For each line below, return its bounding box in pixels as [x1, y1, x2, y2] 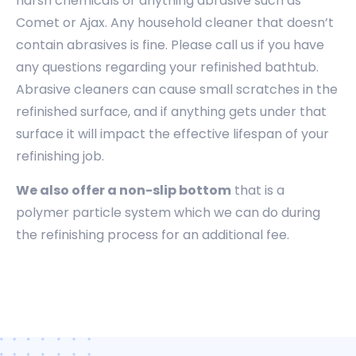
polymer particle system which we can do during [16, 203, 320, 222]
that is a [231, 180, 284, 199]
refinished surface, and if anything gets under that [16, 103, 327, 122]
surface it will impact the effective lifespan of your [16, 125, 329, 144]
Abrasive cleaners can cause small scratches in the [16, 80, 338, 99]
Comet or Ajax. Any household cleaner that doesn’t [16, 14, 334, 33]
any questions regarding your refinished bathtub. [16, 58, 319, 77]
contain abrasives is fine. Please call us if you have [16, 36, 324, 55]
